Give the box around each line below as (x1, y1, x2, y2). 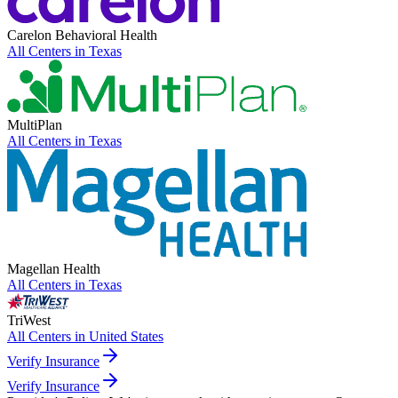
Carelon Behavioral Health (7, 28, 157, 44)
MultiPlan (7, 117, 62, 133)
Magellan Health (7, 261, 100, 277)
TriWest (7, 313, 51, 329)
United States (89, 329, 163, 345)
